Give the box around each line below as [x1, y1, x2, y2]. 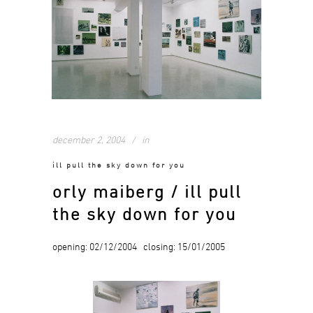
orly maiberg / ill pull [52, 182, 242, 202]
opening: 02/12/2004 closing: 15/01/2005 [52, 240, 225, 253]
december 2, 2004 [52, 133, 125, 146]
